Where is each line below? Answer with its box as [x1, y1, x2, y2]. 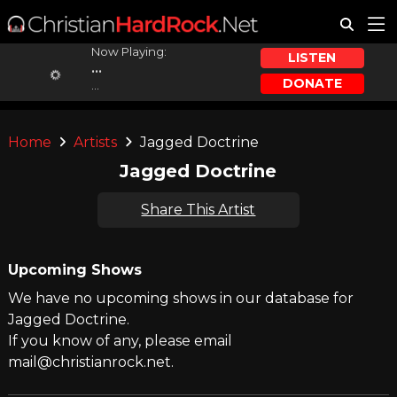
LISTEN [288, 50, 337, 66]
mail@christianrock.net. [7, 354, 174, 370]
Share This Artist [141, 201, 256, 218]
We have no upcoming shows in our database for [7, 290, 354, 307]
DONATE [282, 74, 342, 91]
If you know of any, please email [7, 332, 232, 349]
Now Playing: [90, 44, 167, 58]
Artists [74, 134, 118, 151]
